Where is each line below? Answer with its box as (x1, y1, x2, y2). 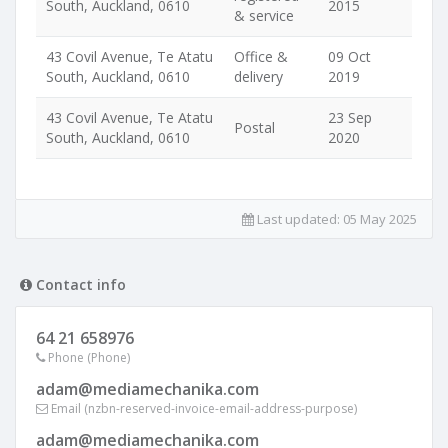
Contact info (32, 275, 126, 294)
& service (234, 6, 294, 25)
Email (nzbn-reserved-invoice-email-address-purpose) (48, 400, 357, 417)
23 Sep (328, 108, 372, 127)
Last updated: (254, 210, 343, 228)
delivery (234, 67, 283, 86)
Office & (234, 47, 288, 66)
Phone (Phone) (45, 349, 130, 366)
